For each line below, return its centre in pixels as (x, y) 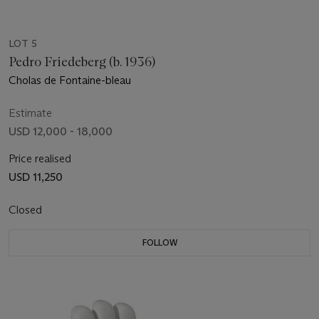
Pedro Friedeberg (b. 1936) (82, 62)
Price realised (40, 158)
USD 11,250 (36, 177)
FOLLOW (159, 242)
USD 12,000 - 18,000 (61, 131)
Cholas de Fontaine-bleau (70, 80)
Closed (27, 209)
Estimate (30, 113)
